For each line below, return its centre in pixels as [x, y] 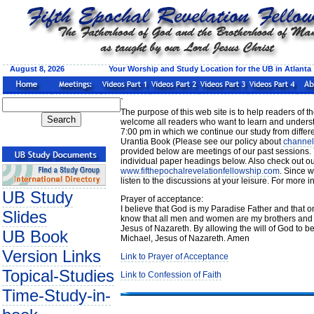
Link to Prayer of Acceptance [175, 257]
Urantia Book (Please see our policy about [202, 142]
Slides [25, 217]
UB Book [35, 237]
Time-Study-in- [56, 295]
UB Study [37, 197]
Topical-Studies [58, 276]
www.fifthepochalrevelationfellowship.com [200, 171]
